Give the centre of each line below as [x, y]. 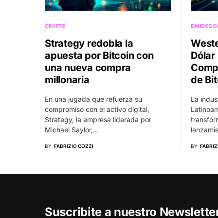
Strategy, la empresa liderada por [98, 120]
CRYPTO [55, 26]
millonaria [67, 80]
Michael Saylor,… [72, 130]
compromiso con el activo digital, [97, 109]
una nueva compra [88, 68]
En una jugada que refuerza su [93, 99]
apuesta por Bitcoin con [99, 56]
